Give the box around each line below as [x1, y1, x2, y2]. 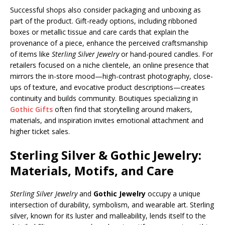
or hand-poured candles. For [119, 49, 213, 59]
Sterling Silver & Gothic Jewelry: [10, 147, 201, 163]
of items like [10, 49, 52, 59]
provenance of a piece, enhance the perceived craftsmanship [10, 38, 208, 48]
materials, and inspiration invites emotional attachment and [10, 116, 203, 125]
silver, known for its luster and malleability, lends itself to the [10, 211, 206, 220]
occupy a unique [146, 189, 200, 198]
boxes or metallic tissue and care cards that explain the [10, 27, 189, 37]
